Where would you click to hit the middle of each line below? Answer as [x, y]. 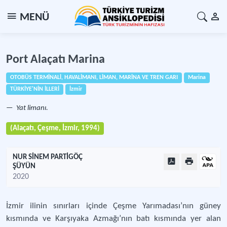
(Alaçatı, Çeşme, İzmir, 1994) [55, 128]
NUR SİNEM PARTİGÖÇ [48, 157]
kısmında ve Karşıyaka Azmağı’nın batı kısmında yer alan [113, 219]
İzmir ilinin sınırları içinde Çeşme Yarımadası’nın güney [113, 206]
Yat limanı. [31, 108]
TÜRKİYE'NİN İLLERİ [35, 89]
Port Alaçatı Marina [55, 60]
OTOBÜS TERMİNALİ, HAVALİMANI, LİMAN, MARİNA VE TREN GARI [94, 78]
